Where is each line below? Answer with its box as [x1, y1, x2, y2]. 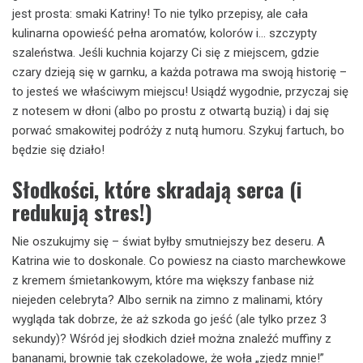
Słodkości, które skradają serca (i [12, 173, 301, 205]
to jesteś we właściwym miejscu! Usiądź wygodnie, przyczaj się [12, 84, 348, 99]
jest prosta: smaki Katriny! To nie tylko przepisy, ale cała [12, 6, 308, 21]
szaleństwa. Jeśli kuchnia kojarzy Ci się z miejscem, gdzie [12, 45, 319, 60]
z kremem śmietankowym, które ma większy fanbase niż [12, 272, 314, 288]
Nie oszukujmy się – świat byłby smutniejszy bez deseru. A [12, 233, 325, 249]
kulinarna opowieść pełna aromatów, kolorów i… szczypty [12, 26, 317, 41]
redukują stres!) [12, 195, 152, 228]
